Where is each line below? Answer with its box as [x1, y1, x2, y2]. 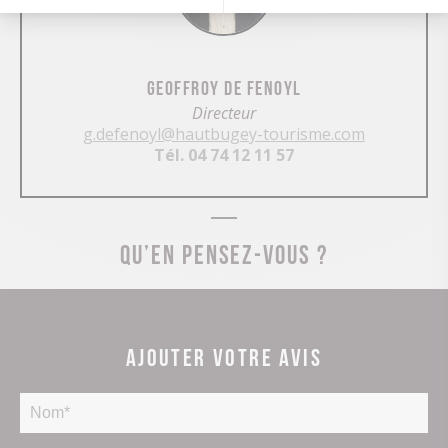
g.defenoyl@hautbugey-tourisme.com [83, 122, 365, 145]
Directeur [192, 101, 256, 124]
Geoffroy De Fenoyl [146, 75, 302, 96]
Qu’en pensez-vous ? [119, 238, 329, 265]
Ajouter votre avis [125, 342, 323, 367]
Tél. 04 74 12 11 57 [154, 143, 294, 166]
